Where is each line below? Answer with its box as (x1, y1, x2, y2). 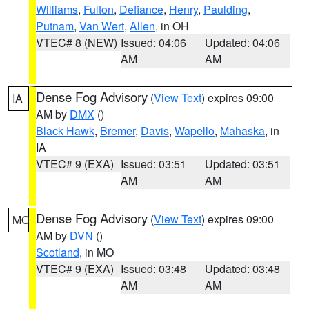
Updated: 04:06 (205, 34, 281, 50)
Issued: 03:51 (120, 156, 186, 172)
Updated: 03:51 (205, 156, 281, 172)
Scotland (36, 244, 79, 260)
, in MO (79, 244, 114, 260)
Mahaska (220, 123, 265, 139)
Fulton (83, 1, 114, 17)
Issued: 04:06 (120, 34, 186, 50)
